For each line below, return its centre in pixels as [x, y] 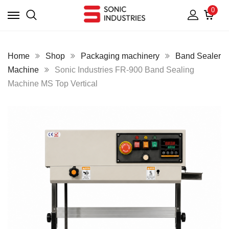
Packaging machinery [120, 56]
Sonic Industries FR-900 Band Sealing [124, 70]
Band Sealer [198, 56]
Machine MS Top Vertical [53, 84]
